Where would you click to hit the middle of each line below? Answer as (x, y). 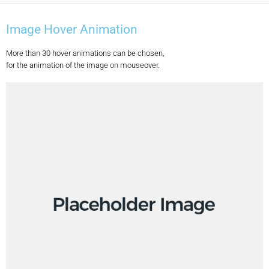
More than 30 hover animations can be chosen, (85, 53)
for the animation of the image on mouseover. (83, 65)
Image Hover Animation (72, 29)
